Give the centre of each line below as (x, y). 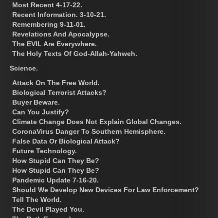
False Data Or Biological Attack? (66, 141)
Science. (24, 68)
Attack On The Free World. (56, 82)
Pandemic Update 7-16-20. (55, 180)
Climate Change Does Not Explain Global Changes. (97, 121)
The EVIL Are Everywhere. (54, 44)
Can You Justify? (41, 112)
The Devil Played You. (48, 209)
